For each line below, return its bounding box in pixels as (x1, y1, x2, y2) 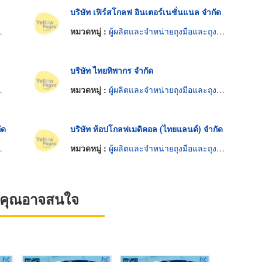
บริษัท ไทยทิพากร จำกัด (70, 64, 153, 76)
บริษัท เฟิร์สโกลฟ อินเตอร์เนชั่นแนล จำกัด (70, 5, 221, 18)
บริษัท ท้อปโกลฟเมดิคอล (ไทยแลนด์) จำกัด (70, 122, 223, 135)
